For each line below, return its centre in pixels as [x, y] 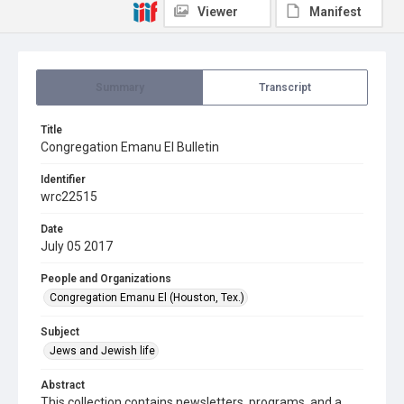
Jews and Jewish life [102, 351]
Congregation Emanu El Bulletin [130, 147]
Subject [60, 332]
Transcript [285, 87]
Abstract [63, 385]
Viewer [218, 12]
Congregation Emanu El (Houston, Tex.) [147, 298]
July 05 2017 [77, 246]
